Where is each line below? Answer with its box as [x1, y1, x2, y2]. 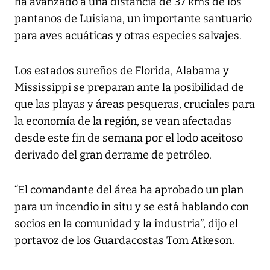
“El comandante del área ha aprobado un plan [14, 183, 243, 197]
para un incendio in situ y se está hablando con [14, 200, 249, 214]
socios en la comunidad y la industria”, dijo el [14, 217, 238, 231]
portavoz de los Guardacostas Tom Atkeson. [14, 234, 234, 248]
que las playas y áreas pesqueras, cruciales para [14, 98, 255, 111]
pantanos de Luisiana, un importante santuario [14, 12, 252, 26]
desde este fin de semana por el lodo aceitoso [14, 131, 243, 145]
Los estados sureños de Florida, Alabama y [14, 64, 229, 78]
